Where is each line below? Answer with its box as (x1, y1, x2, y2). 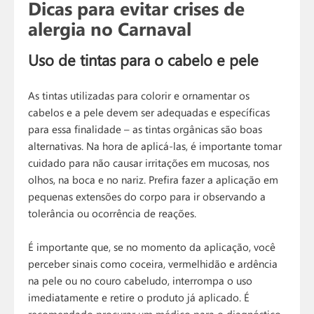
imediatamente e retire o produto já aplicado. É (28, 290, 250, 305)
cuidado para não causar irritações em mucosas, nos (28, 156, 270, 170)
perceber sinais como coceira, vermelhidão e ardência (28, 257, 278, 271)
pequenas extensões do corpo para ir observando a (28, 189, 266, 204)
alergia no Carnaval (28, 16, 192, 41)
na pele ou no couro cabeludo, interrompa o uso (28, 273, 253, 288)
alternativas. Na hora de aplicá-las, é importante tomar (28, 139, 282, 153)
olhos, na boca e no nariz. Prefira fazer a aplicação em (28, 172, 279, 187)
